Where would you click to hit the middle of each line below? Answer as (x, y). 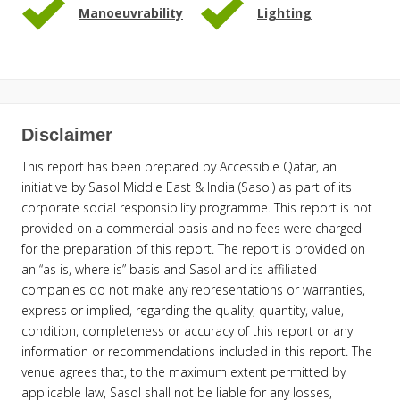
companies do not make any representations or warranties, (193, 289)
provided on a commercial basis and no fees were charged (192, 228)
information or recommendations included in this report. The (197, 351)
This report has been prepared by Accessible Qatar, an (179, 166)
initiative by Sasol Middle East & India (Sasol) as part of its (187, 187)
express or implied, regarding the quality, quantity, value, (183, 310)
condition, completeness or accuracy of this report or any (187, 330)
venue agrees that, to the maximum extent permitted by (183, 371)
